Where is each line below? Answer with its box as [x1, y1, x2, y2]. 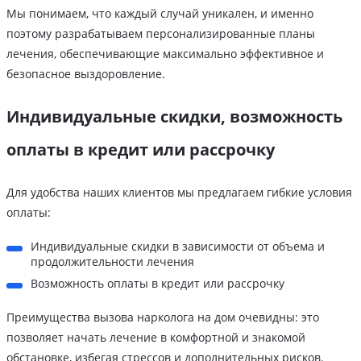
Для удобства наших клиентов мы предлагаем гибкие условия [6, 185, 352, 201]
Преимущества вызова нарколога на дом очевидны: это [6, 309, 319, 326]
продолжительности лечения [31, 254, 194, 270]
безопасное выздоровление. [6, 66, 165, 82]
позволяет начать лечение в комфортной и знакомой [6, 330, 305, 346]
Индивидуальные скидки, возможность [6, 106, 342, 128]
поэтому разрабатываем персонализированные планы [6, 26, 315, 42]
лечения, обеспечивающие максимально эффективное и [6, 46, 324, 62]
